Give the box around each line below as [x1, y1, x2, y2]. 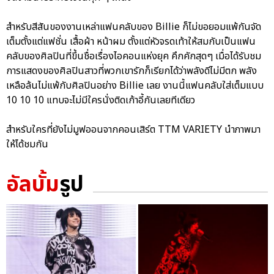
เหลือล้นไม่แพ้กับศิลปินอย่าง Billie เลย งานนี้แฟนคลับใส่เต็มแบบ [6, 78, 264, 93]
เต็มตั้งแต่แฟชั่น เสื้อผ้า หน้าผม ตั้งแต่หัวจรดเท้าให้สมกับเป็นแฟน [6, 34, 256, 49]
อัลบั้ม [6, 168, 59, 201]
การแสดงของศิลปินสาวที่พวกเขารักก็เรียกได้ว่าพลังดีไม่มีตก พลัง [6, 63, 257, 78]
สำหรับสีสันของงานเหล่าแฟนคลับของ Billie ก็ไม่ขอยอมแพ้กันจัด [6, 19, 261, 34]
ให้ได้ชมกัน [6, 136, 51, 152]
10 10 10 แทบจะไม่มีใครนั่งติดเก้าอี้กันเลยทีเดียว [6, 92, 198, 108]
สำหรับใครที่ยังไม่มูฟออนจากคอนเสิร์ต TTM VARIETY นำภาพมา [6, 122, 261, 137]
